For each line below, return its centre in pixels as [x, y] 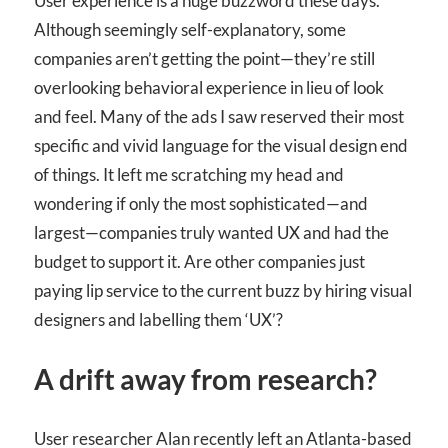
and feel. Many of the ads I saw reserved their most [219, 117]
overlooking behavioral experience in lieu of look [209, 88]
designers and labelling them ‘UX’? [158, 320]
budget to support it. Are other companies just [199, 262]
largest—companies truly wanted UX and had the [211, 233]
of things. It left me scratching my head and [189, 175]
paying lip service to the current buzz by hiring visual [223, 291]
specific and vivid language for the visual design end [221, 146]
